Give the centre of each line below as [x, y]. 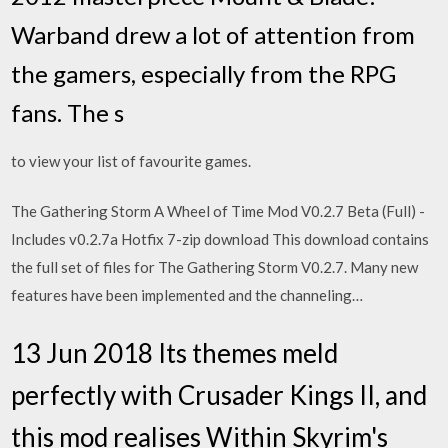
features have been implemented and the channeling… [187, 295]
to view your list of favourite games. [131, 160]
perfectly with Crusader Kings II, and [219, 394]
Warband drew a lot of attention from [213, 34]
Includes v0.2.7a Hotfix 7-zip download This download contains [220, 239]
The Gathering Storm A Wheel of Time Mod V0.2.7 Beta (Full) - [218, 211]
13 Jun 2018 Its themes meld [175, 352]
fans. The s [68, 112]
